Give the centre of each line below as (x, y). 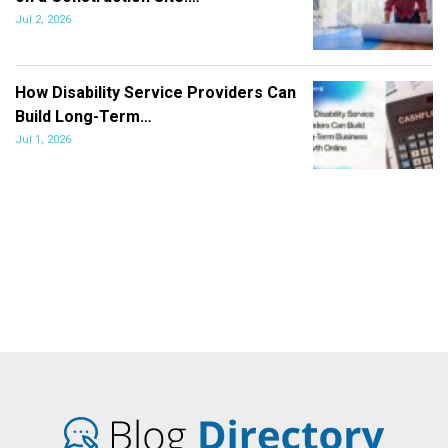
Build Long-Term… (83, 116)
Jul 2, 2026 (43, 19)
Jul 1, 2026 (43, 139)
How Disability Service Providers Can (155, 92)
